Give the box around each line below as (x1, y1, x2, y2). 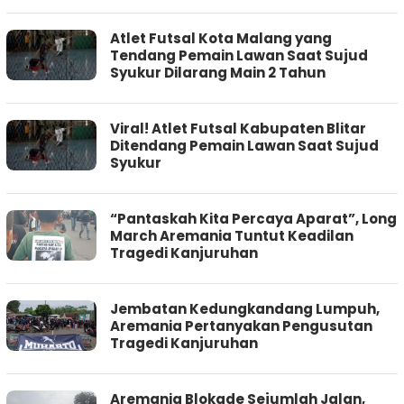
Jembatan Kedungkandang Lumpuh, (110, 299, 380, 319)
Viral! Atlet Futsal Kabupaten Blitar (110, 119, 366, 139)
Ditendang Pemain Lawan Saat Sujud (110, 136, 379, 156)
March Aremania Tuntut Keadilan (110, 226, 353, 246)
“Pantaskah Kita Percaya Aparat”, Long (110, 209, 397, 229)
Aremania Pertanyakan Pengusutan (110, 317, 372, 336)
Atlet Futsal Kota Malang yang (110, 29, 332, 49)
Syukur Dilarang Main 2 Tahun (110, 63, 326, 83)
